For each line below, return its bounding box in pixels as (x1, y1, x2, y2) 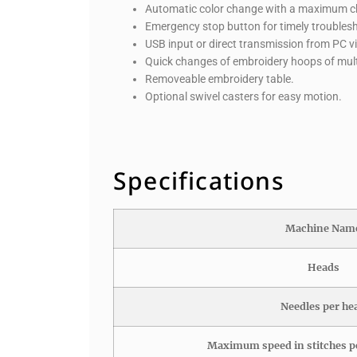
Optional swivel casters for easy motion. (145, 90, 342, 104)
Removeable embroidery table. (145, 73, 294, 86)
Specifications (113, 164, 284, 198)
